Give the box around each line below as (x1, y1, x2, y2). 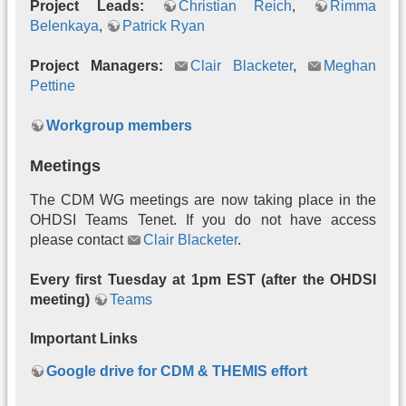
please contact (30, 231, 127, 247)
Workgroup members (46, 118, 192, 134)
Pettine (30, 77, 75, 93)
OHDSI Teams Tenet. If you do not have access (30, 211, 376, 227)
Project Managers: (30, 57, 163, 73)
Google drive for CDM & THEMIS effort (46, 363, 307, 380)
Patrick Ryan (122, 17, 205, 34)
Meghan (324, 57, 376, 73)
